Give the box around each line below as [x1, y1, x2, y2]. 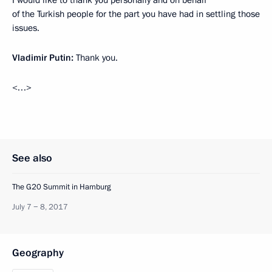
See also [12, 151, 52, 165]
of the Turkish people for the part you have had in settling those [12, 8, 260, 20]
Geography [12, 246, 64, 260]
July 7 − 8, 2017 [12, 202, 68, 212]
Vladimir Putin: [12, 52, 76, 64]
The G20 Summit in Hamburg [12, 182, 111, 192]
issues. [12, 22, 39, 34]
